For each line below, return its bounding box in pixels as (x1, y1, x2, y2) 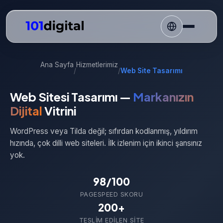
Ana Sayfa (40, 61, 74, 69)
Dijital (10, 103, 42, 118)
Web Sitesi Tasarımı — (10, 89, 133, 104)
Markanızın (133, 89, 194, 104)
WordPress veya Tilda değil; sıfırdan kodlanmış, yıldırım (10, 126, 198, 136)
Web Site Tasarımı (120, 66, 183, 75)
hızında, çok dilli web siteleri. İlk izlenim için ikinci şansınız (10, 138, 202, 148)
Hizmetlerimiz (76, 61, 118, 69)
